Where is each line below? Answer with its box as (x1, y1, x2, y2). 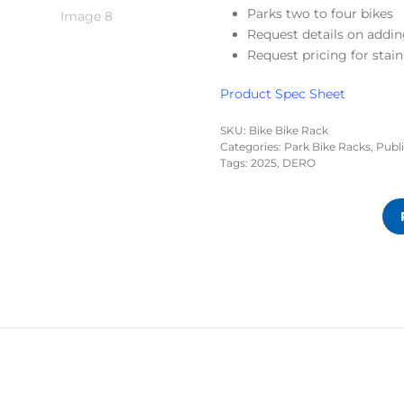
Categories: (220, 139, 284, 153)
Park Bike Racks (284, 139, 371, 153)
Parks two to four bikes (247, 5, 393, 22)
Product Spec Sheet (220, 85, 345, 102)
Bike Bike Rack (249, 123, 328, 137)
